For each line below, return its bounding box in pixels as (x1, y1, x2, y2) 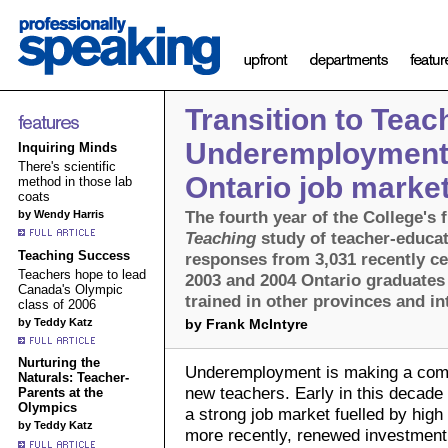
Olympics (18, 400, 77, 416)
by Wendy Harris (18, 208, 110, 220)
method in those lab (18, 174, 132, 189)
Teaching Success (18, 247, 130, 263)
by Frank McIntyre (185, 316, 308, 332)
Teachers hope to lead (18, 266, 146, 282)
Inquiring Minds (18, 140, 117, 155)
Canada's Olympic (18, 281, 123, 297)
